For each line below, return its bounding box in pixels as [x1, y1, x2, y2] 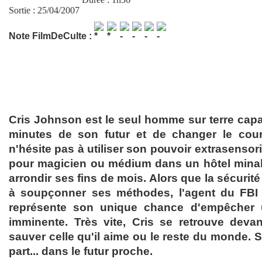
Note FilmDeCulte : [9, 31, 94, 41]
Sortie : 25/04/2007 [9, 5, 80, 15]
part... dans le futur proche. [9, 245, 153, 257]
